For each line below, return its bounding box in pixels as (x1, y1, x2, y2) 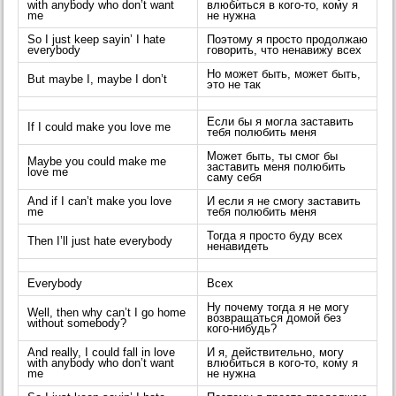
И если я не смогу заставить (207, 195, 362, 209)
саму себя (207, 171, 263, 185)
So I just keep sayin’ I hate (27, 34, 166, 47)
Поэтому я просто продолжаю (207, 34, 369, 47)
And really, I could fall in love (27, 346, 176, 360)
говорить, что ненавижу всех (207, 44, 362, 57)
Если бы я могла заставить (207, 116, 354, 129)
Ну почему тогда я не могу (207, 301, 350, 315)
